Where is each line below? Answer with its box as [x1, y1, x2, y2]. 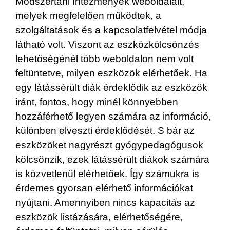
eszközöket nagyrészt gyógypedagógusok [15, 139, 203, 150]
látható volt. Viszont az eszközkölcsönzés [15, 39, 199, 50]
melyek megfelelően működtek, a [15, 10, 161, 21]
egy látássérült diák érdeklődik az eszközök [15, 82, 207, 93]
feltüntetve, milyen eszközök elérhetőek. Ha [15, 67, 207, 79]
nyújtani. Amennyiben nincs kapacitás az [15, 197, 195, 208]
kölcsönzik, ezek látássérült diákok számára [15, 154, 209, 165]
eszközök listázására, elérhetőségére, [15, 211, 183, 222]
